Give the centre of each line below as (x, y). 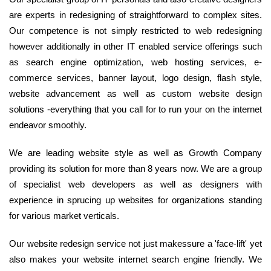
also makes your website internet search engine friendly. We (135, 259)
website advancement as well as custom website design (135, 93)
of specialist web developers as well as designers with (135, 184)
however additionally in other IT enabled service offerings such (135, 46)
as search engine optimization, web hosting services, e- (135, 62)
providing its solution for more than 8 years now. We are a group (135, 168)
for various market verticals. (64, 215)
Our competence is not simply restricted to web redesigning (135, 30)
